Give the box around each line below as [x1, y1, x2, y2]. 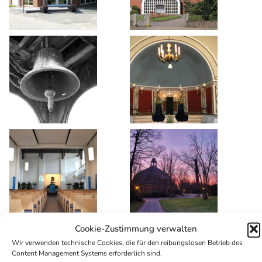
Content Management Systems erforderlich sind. [12, 248, 162, 258]
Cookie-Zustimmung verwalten [74, 222, 197, 235]
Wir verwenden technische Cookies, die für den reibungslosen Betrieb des [12, 237, 243, 247]
